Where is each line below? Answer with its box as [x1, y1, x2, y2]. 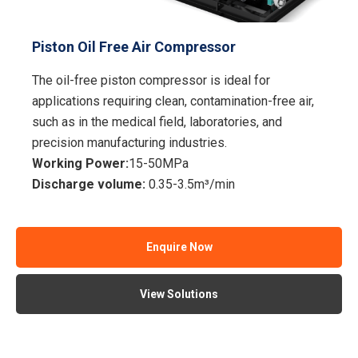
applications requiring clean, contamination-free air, [32, 93, 315, 109]
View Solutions [140, 287, 218, 300]
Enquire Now [145, 241, 213, 254]
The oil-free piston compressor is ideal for [32, 72, 271, 88]
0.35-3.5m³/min [149, 176, 236, 192]
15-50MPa [129, 155, 189, 171]
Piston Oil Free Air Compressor [32, 38, 237, 56]
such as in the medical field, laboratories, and [32, 113, 283, 129]
